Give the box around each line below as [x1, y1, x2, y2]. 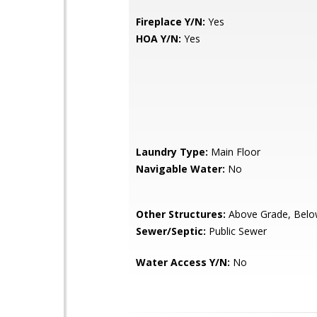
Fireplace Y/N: [136, 15, 205, 28]
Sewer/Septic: [136, 224, 206, 238]
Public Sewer [206, 224, 267, 238]
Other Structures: [136, 207, 226, 221]
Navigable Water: [136, 162, 225, 175]
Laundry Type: [136, 145, 208, 158]
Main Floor [208, 145, 260, 158]
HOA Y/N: [136, 32, 181, 45]
